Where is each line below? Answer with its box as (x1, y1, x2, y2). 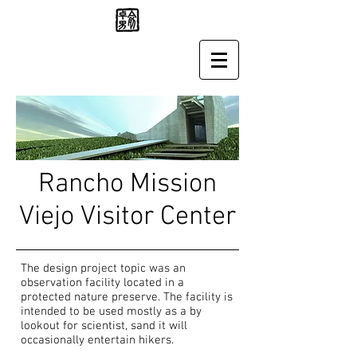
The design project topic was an (21, 261, 186, 276)
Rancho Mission (38, 168, 217, 201)
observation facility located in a (21, 276, 184, 290)
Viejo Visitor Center (19, 201, 236, 233)
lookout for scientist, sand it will (21, 319, 187, 333)
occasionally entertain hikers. (21, 333, 177, 347)
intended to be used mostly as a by (21, 304, 202, 319)
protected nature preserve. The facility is (21, 290, 233, 304)
